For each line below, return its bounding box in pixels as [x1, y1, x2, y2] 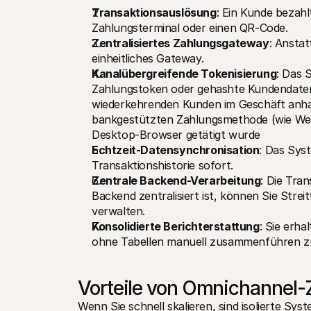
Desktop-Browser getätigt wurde [92, 128, 261, 142]
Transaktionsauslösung [92, 6, 217, 19]
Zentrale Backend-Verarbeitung [92, 174, 261, 187]
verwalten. [92, 204, 145, 218]
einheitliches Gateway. [92, 51, 204, 65]
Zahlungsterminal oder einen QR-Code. [92, 21, 288, 35]
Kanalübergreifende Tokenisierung [92, 67, 277, 81]
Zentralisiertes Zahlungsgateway [92, 36, 269, 50]
